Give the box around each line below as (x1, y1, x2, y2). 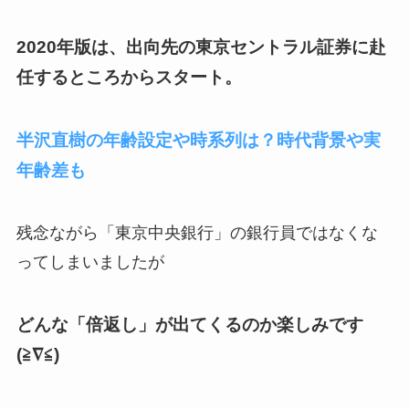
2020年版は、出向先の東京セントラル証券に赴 (16, 37, 386, 58)
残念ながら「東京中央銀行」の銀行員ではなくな (16, 224, 378, 243)
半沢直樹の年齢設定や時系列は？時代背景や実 (16, 131, 381, 151)
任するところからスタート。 (16, 68, 242, 88)
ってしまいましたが (16, 253, 164, 272)
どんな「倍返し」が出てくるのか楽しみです (16, 314, 363, 334)
